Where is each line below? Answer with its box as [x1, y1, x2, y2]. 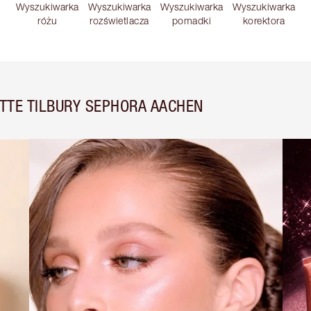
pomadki [171, 15, 212, 27]
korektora [242, 15, 285, 27]
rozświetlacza [90, 15, 149, 27]
